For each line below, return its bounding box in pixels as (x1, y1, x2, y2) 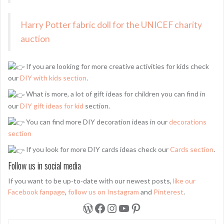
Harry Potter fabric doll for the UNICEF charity (20, 19, 202, 30)
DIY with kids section (20, 73, 86, 82)
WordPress (81, 200, 140, 215)
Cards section (170, 145, 213, 154)
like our (173, 176, 195, 185)
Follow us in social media (8, 158, 81, 172)
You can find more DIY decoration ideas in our (24, 117, 169, 126)
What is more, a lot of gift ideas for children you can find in (24, 89, 205, 98)
